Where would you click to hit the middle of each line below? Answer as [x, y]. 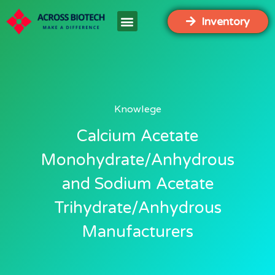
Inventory [225, 21]
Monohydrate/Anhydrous [137, 160]
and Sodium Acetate [137, 184]
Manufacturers [137, 232]
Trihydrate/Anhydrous [137, 208]
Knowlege [137, 109]
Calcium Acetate [137, 136]
